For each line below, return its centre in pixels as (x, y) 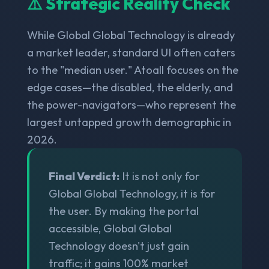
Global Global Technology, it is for (132, 193)
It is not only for (159, 176)
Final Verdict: (84, 176)
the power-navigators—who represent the (131, 104)
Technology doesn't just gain (119, 246)
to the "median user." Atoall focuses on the (132, 70)
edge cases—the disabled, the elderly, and (130, 87)
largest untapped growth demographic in (129, 122)
